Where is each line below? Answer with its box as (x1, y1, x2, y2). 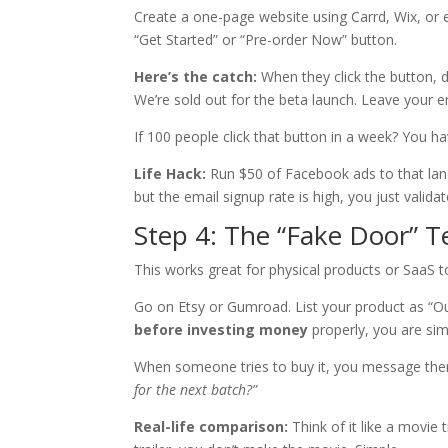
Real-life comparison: (134, 417, 289, 437)
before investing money (134, 320, 309, 340)
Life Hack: (134, 164, 207, 184)
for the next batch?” (134, 380, 258, 400)
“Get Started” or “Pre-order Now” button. (134, 30, 398, 50)
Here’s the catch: (134, 67, 258, 87)
